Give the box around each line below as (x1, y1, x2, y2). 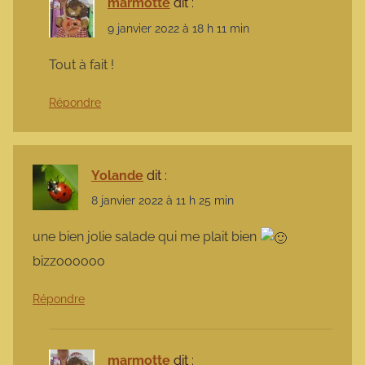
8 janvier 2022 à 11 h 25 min (91, 193, 234, 207)
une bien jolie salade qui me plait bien (33, 229, 260, 245)
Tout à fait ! (49, 56, 114, 73)
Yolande (91, 167, 143, 183)
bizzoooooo (33, 253, 105, 269)
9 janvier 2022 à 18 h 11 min (108, 21, 249, 35)
